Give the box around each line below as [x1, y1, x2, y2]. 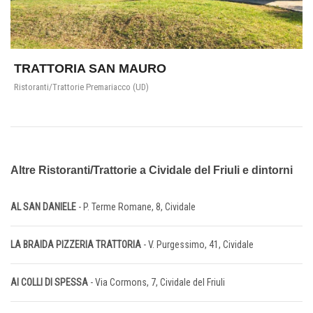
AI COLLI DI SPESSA [10, 277, 88, 289]
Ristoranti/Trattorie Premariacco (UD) [14, 82, 149, 93]
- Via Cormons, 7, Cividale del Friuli [88, 277, 225, 289]
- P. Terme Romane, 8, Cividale [78, 201, 196, 213]
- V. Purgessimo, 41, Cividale [143, 239, 254, 251]
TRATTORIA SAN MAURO [14, 61, 166, 76]
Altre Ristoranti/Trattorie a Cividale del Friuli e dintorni [10, 164, 293, 177]
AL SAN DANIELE [10, 201, 78, 213]
